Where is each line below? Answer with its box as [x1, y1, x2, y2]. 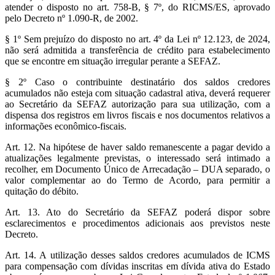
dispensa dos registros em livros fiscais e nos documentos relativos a [5, 110, 270, 121]
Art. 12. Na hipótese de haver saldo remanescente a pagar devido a [5, 142, 270, 153]
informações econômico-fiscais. [5, 121, 126, 132]
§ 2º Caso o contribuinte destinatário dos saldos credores [5, 77, 270, 88]
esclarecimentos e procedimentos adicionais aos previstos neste [5, 218, 270, 229]
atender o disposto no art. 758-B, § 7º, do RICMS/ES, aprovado [5, 2, 270, 13]
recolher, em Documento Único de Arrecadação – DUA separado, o [5, 164, 270, 175]
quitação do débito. [5, 186, 79, 197]
